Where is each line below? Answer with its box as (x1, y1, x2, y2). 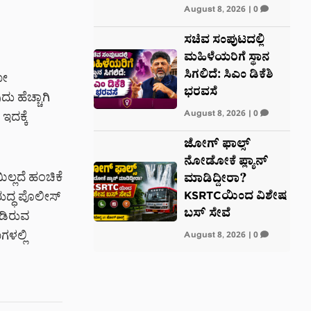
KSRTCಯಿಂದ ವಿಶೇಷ (183, 190, 287, 205)
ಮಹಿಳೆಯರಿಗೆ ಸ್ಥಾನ (183, 51, 269, 67)
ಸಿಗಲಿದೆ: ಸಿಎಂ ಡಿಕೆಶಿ (183, 68, 274, 84)
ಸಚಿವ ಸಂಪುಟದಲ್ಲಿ (183, 33, 264, 49)
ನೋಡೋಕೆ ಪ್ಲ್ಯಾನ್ (183, 155, 269, 171)
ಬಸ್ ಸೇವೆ (183, 207, 230, 223)
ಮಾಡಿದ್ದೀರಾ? (183, 172, 246, 188)
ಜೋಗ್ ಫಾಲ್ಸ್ (183, 137, 251, 153)
